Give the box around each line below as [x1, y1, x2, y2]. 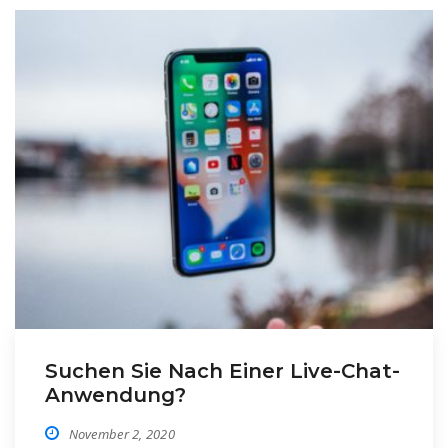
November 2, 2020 [68, 424, 176, 443]
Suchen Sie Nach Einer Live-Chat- [45, 358, 400, 383]
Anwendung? [45, 382, 186, 407]
